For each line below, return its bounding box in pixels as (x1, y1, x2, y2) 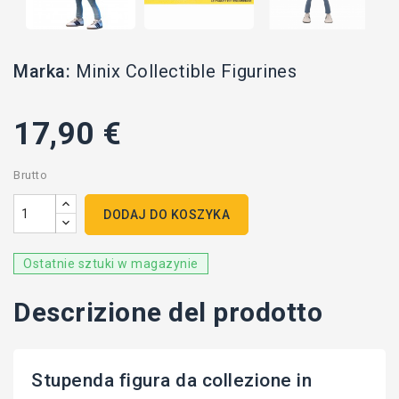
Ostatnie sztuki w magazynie (23, 256, 199, 272)
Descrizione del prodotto (13, 297, 322, 329)
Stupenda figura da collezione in (31, 370, 312, 392)
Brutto (13, 168, 47, 183)
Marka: (13, 61, 70, 83)
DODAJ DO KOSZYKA (103, 208, 230, 223)
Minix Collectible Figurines (75, 61, 297, 83)
